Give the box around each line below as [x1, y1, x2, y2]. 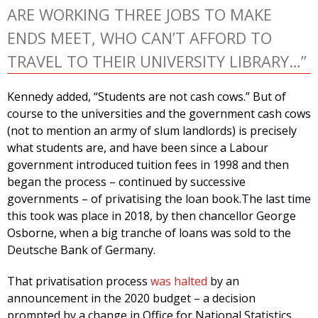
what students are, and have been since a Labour [7, 140, 268, 156]
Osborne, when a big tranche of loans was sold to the [7, 225, 291, 241]
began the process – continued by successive [7, 174, 246, 190]
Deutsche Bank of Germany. [7, 242, 158, 258]
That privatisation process [7, 273, 150, 290]
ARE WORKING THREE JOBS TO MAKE [7, 4, 272, 26]
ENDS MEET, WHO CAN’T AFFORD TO [7, 27, 272, 49]
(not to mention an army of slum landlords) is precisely [7, 123, 297, 139]
